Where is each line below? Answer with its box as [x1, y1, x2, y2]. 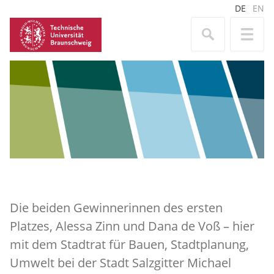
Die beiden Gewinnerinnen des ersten [10, 199, 223, 217]
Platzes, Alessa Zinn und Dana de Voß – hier [10, 217, 254, 235]
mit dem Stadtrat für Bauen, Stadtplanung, [10, 235, 249, 253]
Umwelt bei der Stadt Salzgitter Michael [10, 254, 231, 272]
